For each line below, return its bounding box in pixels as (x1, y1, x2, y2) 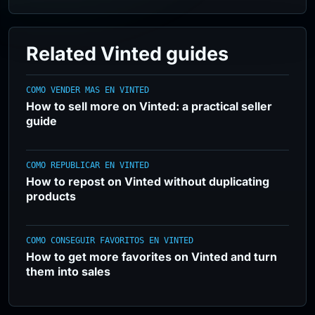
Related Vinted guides (26, 42, 229, 65)
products (26, 189, 76, 203)
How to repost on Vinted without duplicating (26, 174, 269, 188)
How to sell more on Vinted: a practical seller (26, 99, 272, 113)
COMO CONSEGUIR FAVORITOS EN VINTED (26, 236, 193, 245)
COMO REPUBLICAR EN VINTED (26, 160, 149, 170)
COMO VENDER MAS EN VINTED (26, 85, 149, 95)
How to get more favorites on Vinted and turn (26, 250, 277, 264)
